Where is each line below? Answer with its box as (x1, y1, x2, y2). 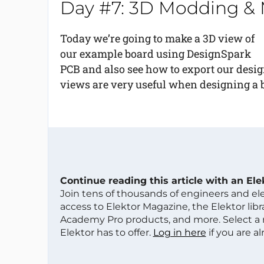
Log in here (153, 227, 206, 238)
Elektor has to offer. (60, 227, 153, 238)
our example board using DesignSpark (60, 47, 251, 61)
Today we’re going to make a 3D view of (60, 31, 255, 45)
